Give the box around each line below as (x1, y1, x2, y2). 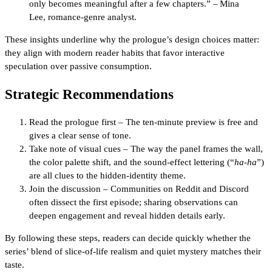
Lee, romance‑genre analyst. (29, 12, 137, 22)
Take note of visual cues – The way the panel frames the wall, (29, 144, 263, 154)
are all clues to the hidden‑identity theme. (29, 171, 186, 181)
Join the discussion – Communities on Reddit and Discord (29, 184, 249, 194)
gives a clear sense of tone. (29, 131, 131, 141)
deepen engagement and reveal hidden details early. (29, 211, 225, 221)
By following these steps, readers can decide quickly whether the (5, 233, 251, 243)
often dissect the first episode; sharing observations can (29, 197, 238, 208)
